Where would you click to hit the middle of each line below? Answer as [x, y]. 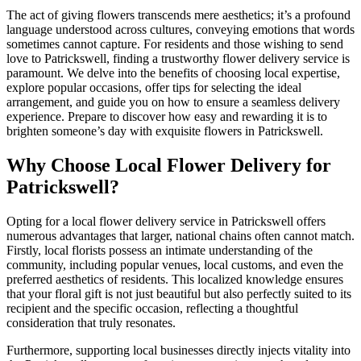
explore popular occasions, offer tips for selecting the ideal [154, 87]
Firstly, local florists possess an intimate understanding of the [160, 250]
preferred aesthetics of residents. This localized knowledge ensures [175, 279]
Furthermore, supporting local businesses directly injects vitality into [178, 350]
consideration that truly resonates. [91, 322]
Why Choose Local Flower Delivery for [169, 165]
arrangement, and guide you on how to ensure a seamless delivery [173, 102]
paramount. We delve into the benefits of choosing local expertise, [173, 73]
